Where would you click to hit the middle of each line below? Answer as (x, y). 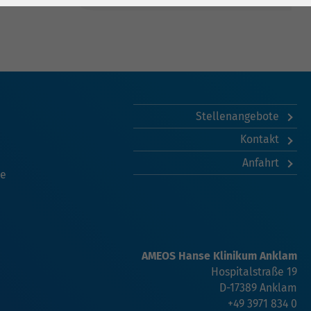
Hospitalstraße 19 (254, 272)
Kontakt (261, 140)
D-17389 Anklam (258, 288)
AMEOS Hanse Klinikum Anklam (219, 256)
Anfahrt (262, 162)
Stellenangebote (238, 116)
